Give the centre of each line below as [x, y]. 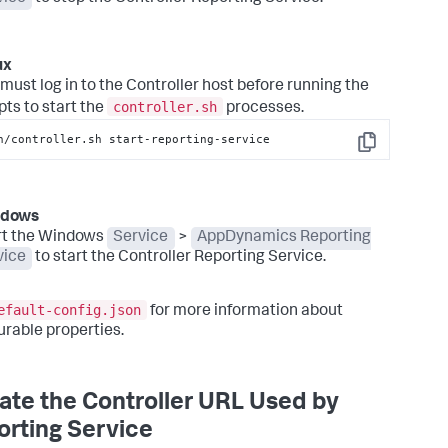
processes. [263, 108]
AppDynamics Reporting [284, 238]
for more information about [245, 312]
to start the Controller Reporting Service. [179, 258]
